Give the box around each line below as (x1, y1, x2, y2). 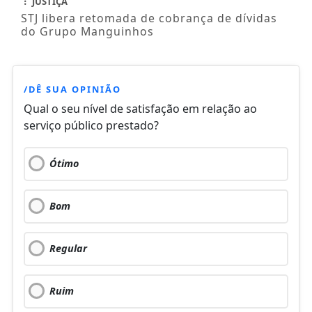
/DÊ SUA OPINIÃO (23, 82, 121, 95)
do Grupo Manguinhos (20, 23, 154, 39)
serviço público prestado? (23, 117, 159, 133)
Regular (49, 241, 87, 255)
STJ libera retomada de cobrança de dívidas (20, 10, 277, 26)
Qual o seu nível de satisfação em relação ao (23, 100, 257, 116)
